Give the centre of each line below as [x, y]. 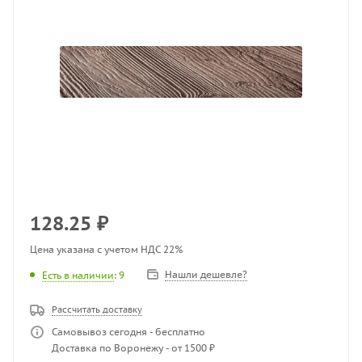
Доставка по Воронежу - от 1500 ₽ [133, 348]
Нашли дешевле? [206, 274]
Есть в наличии [78, 275]
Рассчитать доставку [97, 309]
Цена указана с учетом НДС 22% [106, 249]
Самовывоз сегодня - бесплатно [128, 332]
